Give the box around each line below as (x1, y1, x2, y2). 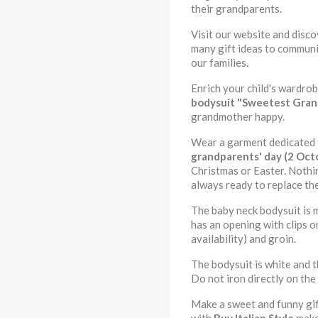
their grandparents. (191, 2, 282, 15)
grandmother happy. (191, 110, 285, 123)
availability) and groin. (191, 232, 296, 245)
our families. (191, 56, 248, 69)
